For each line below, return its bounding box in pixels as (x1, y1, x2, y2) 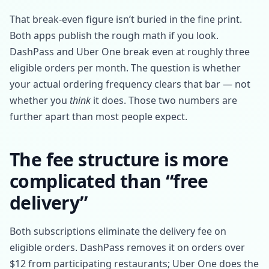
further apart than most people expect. (10, 110, 187, 123)
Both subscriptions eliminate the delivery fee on (10, 225, 226, 238)
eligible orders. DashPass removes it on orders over (10, 241, 245, 254)
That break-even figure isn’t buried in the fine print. (10, 13, 242, 26)
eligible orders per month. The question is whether (10, 61, 241, 74)
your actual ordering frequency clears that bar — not (10, 77, 250, 91)
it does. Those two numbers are (91, 94, 237, 107)
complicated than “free (10, 169, 208, 193)
